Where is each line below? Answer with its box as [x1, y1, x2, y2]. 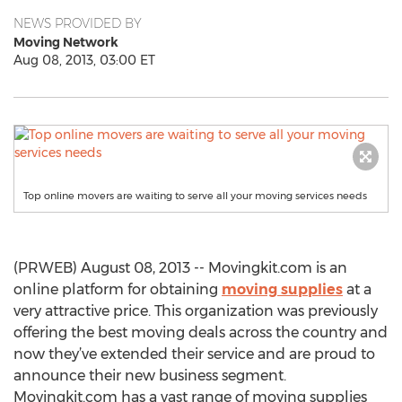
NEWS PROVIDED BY [13, 15, 142, 31]
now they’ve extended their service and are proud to [13, 345, 375, 363]
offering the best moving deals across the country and [13, 324, 388, 341]
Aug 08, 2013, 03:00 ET [13, 52, 155, 68]
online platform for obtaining [13, 281, 222, 298]
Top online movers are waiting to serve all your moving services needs [23, 189, 367, 202]
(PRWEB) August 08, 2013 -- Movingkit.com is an [13, 259, 347, 276]
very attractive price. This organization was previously [13, 302, 378, 319]
